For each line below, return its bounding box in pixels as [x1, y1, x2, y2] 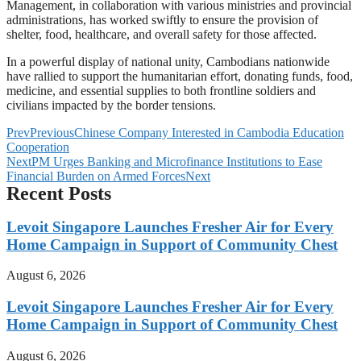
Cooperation [6, 140, 69, 154]
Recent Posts [6, 183, 111, 204]
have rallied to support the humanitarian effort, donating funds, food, [6, 69, 353, 83]
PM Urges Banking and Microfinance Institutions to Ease [31, 155, 322, 168]
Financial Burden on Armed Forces [6, 169, 185, 183]
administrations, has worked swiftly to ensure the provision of [6, 13, 318, 27]
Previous [30, 126, 74, 139]
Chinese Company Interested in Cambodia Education [74, 126, 344, 139]
